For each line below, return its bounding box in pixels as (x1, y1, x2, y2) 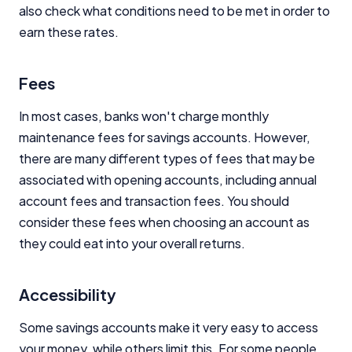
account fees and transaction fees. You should (19, 192, 289, 209)
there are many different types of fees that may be (19, 149, 315, 167)
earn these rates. (19, 23, 119, 40)
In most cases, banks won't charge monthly (19, 107, 269, 124)
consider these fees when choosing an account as (19, 213, 310, 230)
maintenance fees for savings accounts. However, (19, 128, 310, 145)
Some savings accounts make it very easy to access (19, 318, 318, 335)
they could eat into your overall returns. (19, 234, 245, 251)
